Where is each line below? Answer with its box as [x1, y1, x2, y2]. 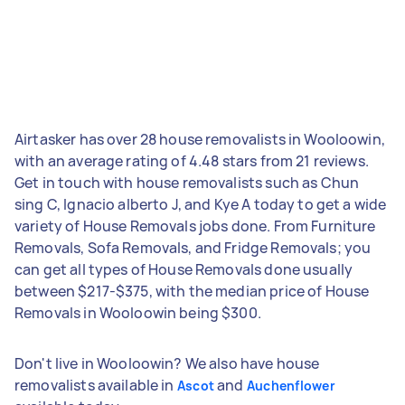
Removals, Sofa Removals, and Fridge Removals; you [14, 237, 372, 258]
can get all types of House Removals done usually [14, 259, 353, 279]
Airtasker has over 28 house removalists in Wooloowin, [14, 128, 385, 149]
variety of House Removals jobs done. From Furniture [14, 215, 376, 236]
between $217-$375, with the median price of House [14, 280, 370, 301]
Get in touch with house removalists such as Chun [14, 172, 360, 193]
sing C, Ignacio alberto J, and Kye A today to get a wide [14, 193, 387, 214]
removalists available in [14, 374, 177, 395]
